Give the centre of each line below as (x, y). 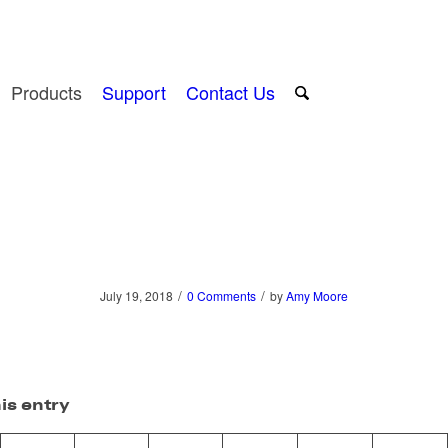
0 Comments (221, 295)
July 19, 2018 (136, 295)
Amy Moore (317, 295)
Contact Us (230, 92)
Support (133, 92)
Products (46, 92)
